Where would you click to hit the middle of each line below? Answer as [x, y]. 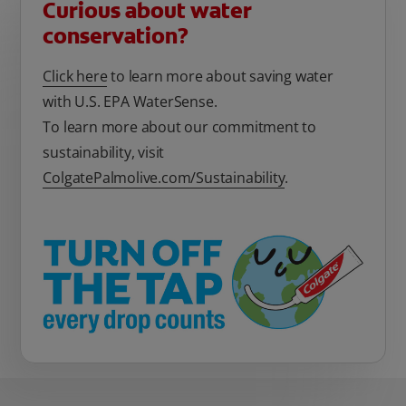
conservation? [116, 37]
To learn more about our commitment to [180, 127]
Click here [75, 77]
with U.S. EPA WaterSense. [130, 102]
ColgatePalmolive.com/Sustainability [164, 178]
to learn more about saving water [220, 77]
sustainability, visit [104, 153]
